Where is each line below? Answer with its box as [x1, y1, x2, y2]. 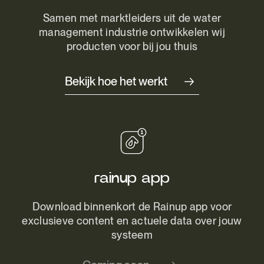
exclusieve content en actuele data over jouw [22, 214, 242, 227]
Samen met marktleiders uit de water [42, 12, 222, 24]
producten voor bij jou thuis [66, 40, 198, 52]
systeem [111, 229, 153, 241]
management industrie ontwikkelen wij [39, 26, 225, 38]
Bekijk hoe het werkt [65, 74, 167, 88]
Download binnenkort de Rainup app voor [32, 200, 232, 213]
